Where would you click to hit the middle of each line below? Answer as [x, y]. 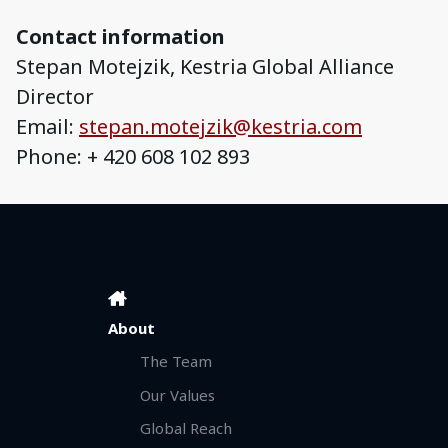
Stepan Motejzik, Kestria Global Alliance [205, 67]
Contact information [120, 37]
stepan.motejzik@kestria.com [220, 127]
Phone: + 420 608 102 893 [133, 157]
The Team [176, 361]
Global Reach [186, 427]
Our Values [177, 394]
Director [57, 97]
